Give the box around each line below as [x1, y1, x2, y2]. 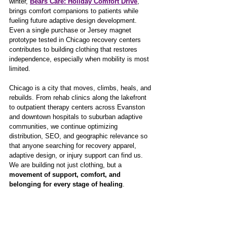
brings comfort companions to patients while [9, 7, 140, 15]
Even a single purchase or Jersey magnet [9, 26, 133, 34]
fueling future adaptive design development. [9, 17, 139, 24]
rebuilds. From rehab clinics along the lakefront [9, 94, 148, 101]
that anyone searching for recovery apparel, [9, 142, 138, 149]
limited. [9, 65, 30, 72]
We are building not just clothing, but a [9, 161, 124, 169]
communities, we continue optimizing [9, 123, 120, 130]
